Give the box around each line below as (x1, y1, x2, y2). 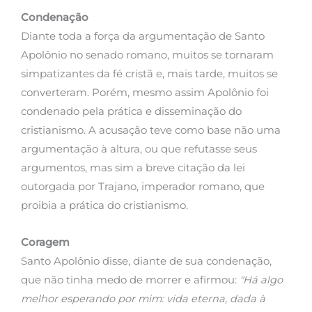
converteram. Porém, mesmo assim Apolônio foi (21, 86, 269, 100)
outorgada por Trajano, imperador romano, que (21, 180, 265, 194)
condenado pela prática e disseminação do (21, 105, 242, 118)
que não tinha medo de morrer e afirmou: (21, 273, 240, 286)
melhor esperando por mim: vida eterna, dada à (21, 292, 265, 305)
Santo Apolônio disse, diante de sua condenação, (21, 254, 272, 267)
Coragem (21, 235, 70, 249)
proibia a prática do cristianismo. (21, 199, 188, 212)
